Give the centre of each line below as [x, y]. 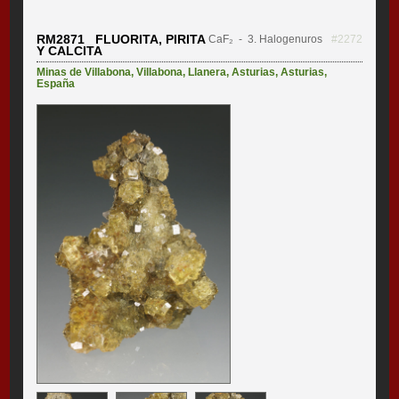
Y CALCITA [70, 50]
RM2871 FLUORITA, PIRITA [121, 39]
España [56, 83]
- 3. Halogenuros [277, 39]
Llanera [208, 72]
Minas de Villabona [84, 72]
